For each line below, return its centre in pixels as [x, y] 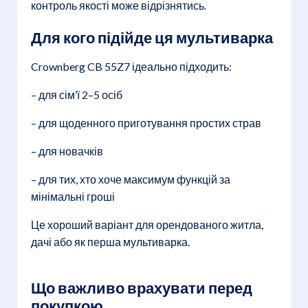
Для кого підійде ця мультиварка [152, 38]
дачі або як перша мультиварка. [110, 242]
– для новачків [67, 151]
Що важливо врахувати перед [142, 287]
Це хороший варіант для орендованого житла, [147, 225]
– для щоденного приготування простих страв [146, 123]
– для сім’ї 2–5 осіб [77, 95]
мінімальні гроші [73, 197]
